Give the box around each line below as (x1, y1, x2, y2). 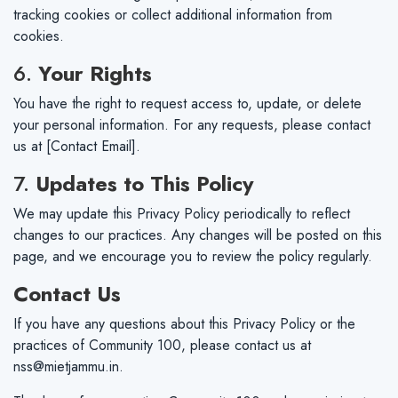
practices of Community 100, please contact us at (13, 335, 311, 355)
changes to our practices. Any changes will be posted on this (13, 225, 382, 245)
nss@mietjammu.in (13, 356, 119, 377)
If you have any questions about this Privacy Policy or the (13, 314, 355, 334)
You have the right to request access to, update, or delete (13, 93, 362, 114)
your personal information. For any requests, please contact (13, 115, 370, 135)
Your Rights (38, 58, 152, 89)
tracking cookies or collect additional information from (13, 4, 332, 25)
